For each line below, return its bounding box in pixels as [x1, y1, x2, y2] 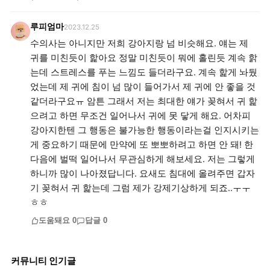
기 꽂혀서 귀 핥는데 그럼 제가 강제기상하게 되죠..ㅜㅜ [30, 183, 251, 193]
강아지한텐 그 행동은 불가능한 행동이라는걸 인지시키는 [30, 125, 259, 136]
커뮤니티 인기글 [11, 255, 76, 266]
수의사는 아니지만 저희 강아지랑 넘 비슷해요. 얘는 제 [30, 38, 248, 49]
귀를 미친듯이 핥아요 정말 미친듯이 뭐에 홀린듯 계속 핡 [30, 52, 257, 63]
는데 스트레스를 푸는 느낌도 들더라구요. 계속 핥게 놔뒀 [30, 67, 257, 78]
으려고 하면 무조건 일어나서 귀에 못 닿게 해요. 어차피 [30, 110, 251, 121]
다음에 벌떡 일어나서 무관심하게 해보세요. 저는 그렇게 [30, 154, 255, 165]
